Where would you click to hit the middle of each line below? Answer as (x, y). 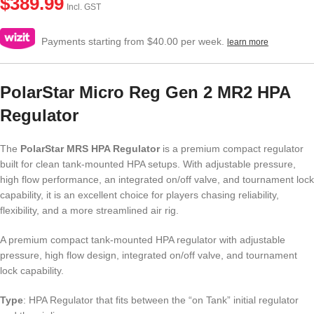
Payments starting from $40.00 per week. (133, 41)
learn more (248, 42)
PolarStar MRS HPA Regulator (90, 148)
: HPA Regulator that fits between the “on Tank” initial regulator (161, 300)
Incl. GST (84, 7)
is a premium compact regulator (232, 148)
